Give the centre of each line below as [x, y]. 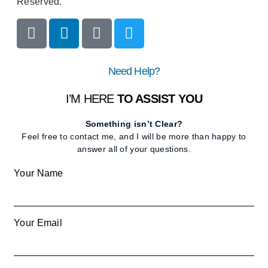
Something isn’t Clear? [134, 124]
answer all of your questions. [134, 149]
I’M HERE [91, 98]
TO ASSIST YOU [160, 98]
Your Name [39, 173]
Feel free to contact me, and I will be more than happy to [134, 136]
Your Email [38, 223]
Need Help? [134, 71]
